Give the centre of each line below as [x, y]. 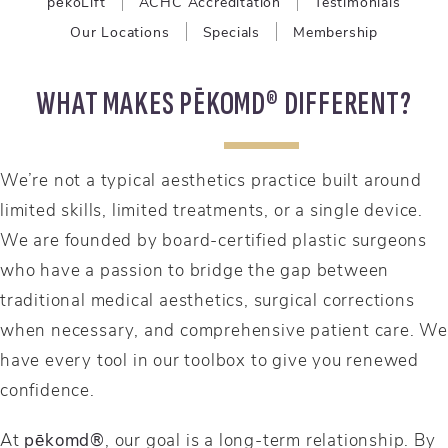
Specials [231, 32]
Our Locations [120, 32]
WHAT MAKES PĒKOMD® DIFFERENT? [224, 104]
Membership [335, 32]
